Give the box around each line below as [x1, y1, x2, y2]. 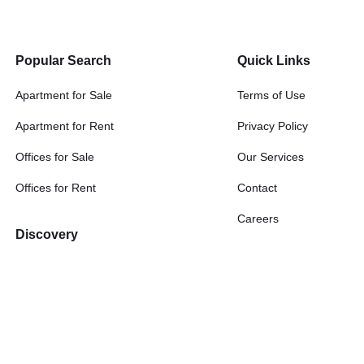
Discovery [15, 227, 78, 241]
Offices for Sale [15, 150, 94, 163]
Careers [236, 212, 279, 225]
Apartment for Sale [15, 89, 112, 102]
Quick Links [236, 54, 310, 67]
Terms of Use [236, 89, 305, 102]
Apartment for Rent [15, 119, 114, 132]
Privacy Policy [236, 119, 308, 132]
